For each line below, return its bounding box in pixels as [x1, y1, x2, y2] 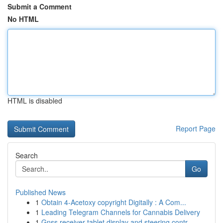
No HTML [7, 14, 39, 24]
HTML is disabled [7, 96, 62, 106]
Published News [15, 187, 66, 197]
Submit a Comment [7, 1, 72, 11]
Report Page [176, 123, 216, 133]
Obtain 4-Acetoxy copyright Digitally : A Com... [41, 197, 186, 207]
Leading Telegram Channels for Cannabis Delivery [41, 207, 200, 217]
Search [15, 150, 38, 160]
